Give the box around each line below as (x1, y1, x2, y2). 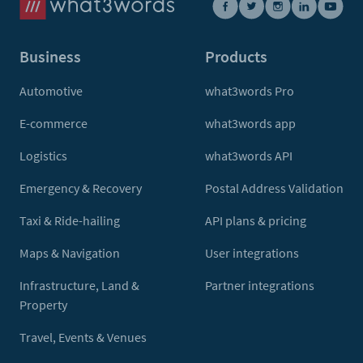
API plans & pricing (205, 212, 306, 228)
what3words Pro (205, 83, 294, 99)
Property (19, 297, 67, 313)
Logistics (19, 147, 67, 164)
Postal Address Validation (205, 180, 344, 196)
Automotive (19, 83, 83, 99)
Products (205, 46, 267, 66)
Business (19, 46, 81, 66)
